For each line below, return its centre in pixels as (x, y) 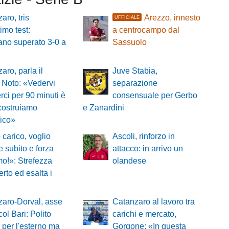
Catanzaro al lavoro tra (153, 202)
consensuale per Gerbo (155, 96)
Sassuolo (129, 42)
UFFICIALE (127, 17)
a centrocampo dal (146, 30)
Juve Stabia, (135, 71)
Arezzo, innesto (172, 18)
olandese (129, 161)
